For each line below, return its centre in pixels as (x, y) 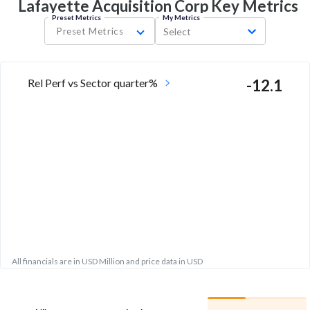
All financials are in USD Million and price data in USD (107, 262)
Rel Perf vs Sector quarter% (93, 83)
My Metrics (181, 18)
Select (177, 31)
